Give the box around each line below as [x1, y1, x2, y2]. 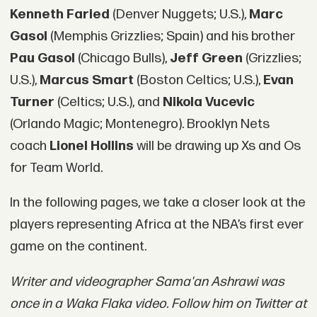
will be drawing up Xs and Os [133, 137, 301, 154]
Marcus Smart [39, 71, 134, 88]
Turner [9, 93, 54, 110]
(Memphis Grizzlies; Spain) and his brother [47, 28, 295, 45]
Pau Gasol [9, 50, 75, 67]
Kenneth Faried [9, 6, 110, 23]
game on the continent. [9, 238, 146, 255]
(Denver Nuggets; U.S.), [109, 6, 249, 23]
